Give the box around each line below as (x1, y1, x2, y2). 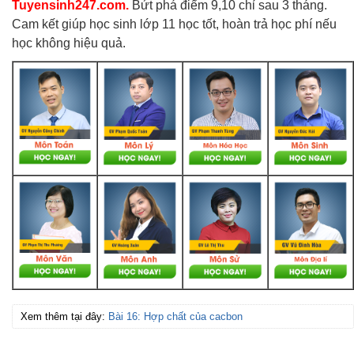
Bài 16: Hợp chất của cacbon (108, 310, 243, 322)
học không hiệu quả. (12, 36, 126, 50)
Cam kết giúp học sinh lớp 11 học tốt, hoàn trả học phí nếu (12, 17, 337, 31)
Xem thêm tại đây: (21, 310, 108, 322)
